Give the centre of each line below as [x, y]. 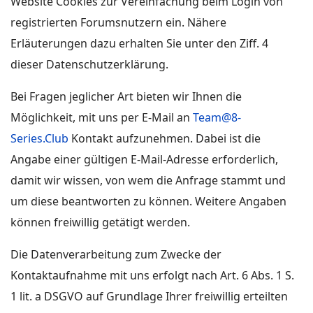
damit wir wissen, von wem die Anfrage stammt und [148, 180]
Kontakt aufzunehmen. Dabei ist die [165, 138]
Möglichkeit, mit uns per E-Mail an [102, 117]
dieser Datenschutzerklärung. [89, 64]
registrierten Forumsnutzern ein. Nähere [118, 22]
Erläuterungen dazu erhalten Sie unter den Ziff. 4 [139, 43]
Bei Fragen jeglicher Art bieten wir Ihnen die [126, 96]
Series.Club [39, 138]
